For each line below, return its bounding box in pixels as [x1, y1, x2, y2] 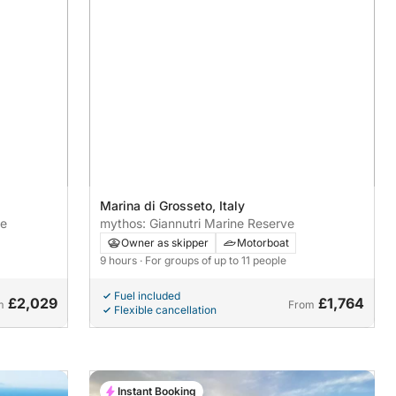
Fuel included [114, 288, 181, 302]
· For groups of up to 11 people [140, 253, 287, 267]
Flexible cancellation [114, 302, 217, 316]
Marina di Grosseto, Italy [100, 197, 246, 213]
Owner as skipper [121, 235, 209, 249]
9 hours [100, 253, 141, 267]
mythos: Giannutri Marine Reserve [100, 215, 295, 231]
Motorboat [237, 235, 290, 249]
